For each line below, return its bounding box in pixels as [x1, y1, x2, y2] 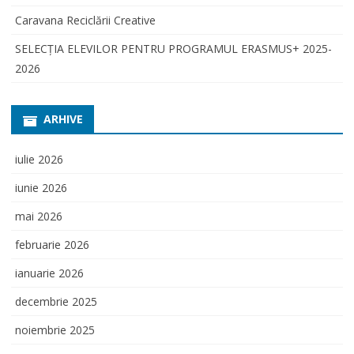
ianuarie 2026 [15, 265, 84, 281]
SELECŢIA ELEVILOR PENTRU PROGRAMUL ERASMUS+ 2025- [15, 41, 332, 57]
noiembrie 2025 [15, 322, 95, 337]
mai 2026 [15, 208, 62, 224]
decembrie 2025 [15, 293, 97, 309]
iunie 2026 [15, 179, 67, 195]
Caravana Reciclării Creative [15, 13, 156, 28]
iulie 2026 [15, 151, 63, 167]
